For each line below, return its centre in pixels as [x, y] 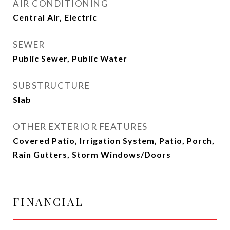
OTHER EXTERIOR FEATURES [80, 127]
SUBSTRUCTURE [51, 85]
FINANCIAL [48, 201]
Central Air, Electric [55, 17]
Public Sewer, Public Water [70, 58]
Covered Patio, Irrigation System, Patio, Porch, [114, 140]
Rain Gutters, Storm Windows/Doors [92, 154]
